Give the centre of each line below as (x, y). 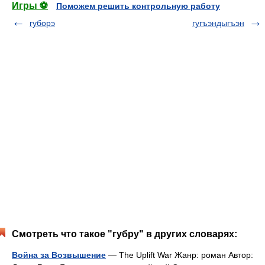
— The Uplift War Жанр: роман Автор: (180, 255)
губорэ (42, 23)
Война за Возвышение (59, 255)
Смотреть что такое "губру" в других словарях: (125, 234)
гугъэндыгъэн (218, 23)
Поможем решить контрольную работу (138, 6)
